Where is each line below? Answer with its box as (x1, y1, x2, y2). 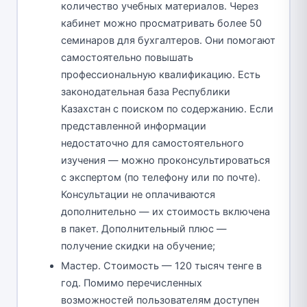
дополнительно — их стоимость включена (61, 206, 270, 219)
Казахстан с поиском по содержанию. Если (61, 103, 273, 116)
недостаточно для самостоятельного (61, 137, 244, 150)
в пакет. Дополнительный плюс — (61, 223, 227, 236)
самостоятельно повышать (61, 51, 193, 64)
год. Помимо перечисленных (61, 277, 202, 290)
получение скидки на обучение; (61, 240, 215, 253)
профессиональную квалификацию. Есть (61, 69, 260, 82)
